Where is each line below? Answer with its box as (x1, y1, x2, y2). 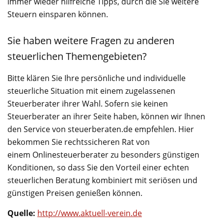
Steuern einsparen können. (7, 8, 108, 20)
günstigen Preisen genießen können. (7, 187, 142, 198)
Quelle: (7, 207, 35, 219)
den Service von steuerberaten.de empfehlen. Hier (7, 123, 194, 135)
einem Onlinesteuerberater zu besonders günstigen (7, 149, 199, 160)
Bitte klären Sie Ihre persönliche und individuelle (7, 72, 186, 83)
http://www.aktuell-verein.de (37, 207, 142, 219)
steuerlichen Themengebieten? (7, 49, 147, 63)
